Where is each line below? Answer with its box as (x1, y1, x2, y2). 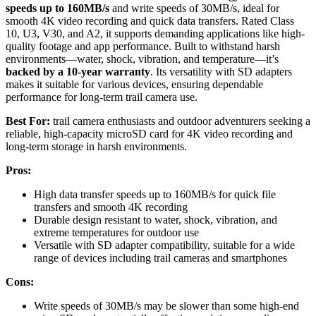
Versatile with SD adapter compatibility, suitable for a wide (34, 239, 295, 252)
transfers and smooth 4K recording (34, 201, 188, 214)
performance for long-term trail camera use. (6, 91, 197, 104)
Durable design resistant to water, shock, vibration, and (34, 214, 277, 226)
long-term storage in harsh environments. (6, 140, 187, 153)
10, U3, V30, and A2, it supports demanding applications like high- (6, 28, 305, 40)
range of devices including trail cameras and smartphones (34, 252, 287, 265)
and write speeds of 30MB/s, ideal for (109, 2, 279, 15)
